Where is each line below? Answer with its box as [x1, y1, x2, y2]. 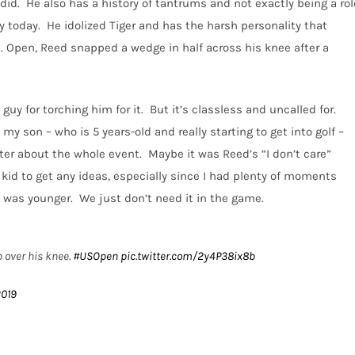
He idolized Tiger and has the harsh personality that [47, 18, 327, 33]
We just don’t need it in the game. [79, 191, 264, 206]
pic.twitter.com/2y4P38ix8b [120, 249, 255, 264]
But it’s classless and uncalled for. [150, 102, 336, 117]
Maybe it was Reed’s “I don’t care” [148, 147, 331, 162]
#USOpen [73, 249, 118, 264]
